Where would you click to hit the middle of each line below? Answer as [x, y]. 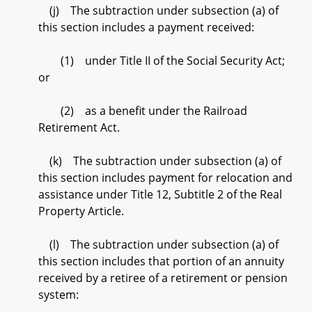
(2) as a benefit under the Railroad [143, 111]
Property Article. [81, 211]
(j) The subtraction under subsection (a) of [158, 10]
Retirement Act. [79, 127]
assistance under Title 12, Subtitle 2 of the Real [160, 194]
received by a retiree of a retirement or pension [163, 278]
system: [58, 295]
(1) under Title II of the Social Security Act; [162, 61]
